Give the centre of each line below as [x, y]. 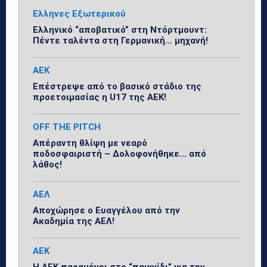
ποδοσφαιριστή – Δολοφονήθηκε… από [119, 153]
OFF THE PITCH [67, 127]
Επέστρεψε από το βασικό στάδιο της [117, 86]
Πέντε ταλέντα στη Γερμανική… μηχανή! [120, 40]
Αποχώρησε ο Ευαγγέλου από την [106, 210]
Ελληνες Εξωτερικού [79, 13]
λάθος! [47, 164]
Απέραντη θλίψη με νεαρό [90, 143]
